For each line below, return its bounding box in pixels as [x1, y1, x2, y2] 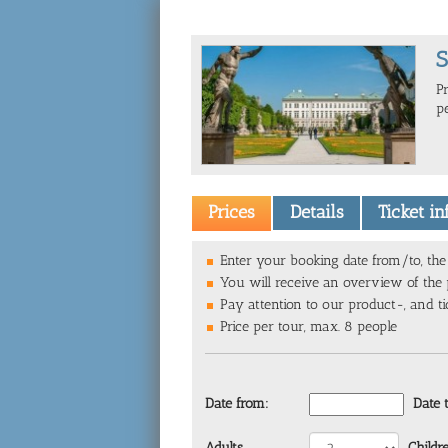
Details [289, 201, 344, 224]
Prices [208, 201, 256, 224]
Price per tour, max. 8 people [220, 317, 397, 335]
